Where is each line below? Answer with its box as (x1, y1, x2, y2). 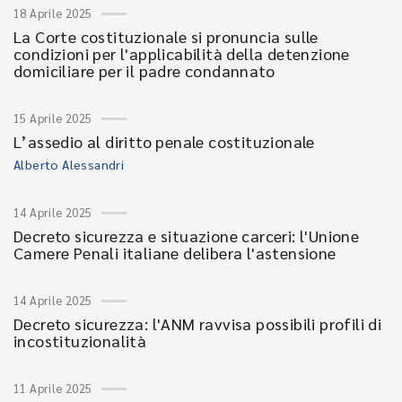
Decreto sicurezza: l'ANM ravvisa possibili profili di (13, 313, 382, 334)
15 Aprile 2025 (13, 110, 92, 126)
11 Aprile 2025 (13, 380, 92, 396)
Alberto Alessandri (13, 156, 125, 172)
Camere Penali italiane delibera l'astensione (13, 242, 336, 263)
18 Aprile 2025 (13, 5, 92, 21)
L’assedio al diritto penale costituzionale (13, 131, 315, 152)
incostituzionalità (13, 330, 147, 351)
